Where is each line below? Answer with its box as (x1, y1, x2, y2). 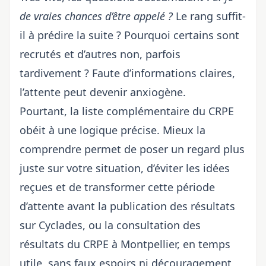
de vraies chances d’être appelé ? (20, 9, 173, 23)
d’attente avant (20, 199, 98, 213)
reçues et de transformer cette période (20, 180, 215, 194)
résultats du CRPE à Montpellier (20, 237, 177, 251)
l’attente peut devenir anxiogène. (20, 85, 186, 99)
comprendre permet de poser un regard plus (20, 142, 245, 156)
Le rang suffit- (173, 9, 246, 23)
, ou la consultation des (83, 218, 201, 232)
